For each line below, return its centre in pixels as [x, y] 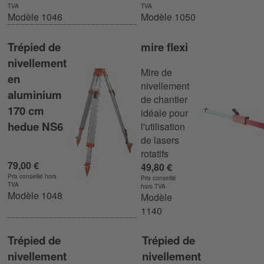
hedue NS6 [35, 126]
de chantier [164, 100]
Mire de [156, 72]
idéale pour [164, 113]
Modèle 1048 [35, 196]
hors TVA [153, 187]
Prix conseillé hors [32, 176]
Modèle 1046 [35, 17]
